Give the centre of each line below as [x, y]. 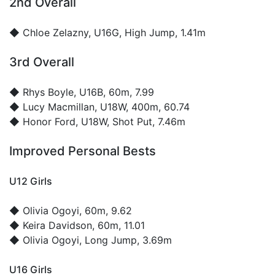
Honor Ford [49, 121]
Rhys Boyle [48, 92]
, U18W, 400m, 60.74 [142, 107]
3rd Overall [42, 62]
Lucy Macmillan [59, 107]
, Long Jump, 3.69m [126, 240]
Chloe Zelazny [56, 32]
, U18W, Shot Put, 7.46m [130, 121]
